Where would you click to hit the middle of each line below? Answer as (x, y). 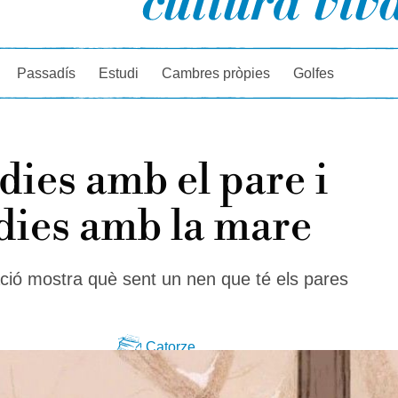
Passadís (47, 73)
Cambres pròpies (216, 73)
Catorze (170, 346)
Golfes (314, 73)
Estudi (119, 73)
